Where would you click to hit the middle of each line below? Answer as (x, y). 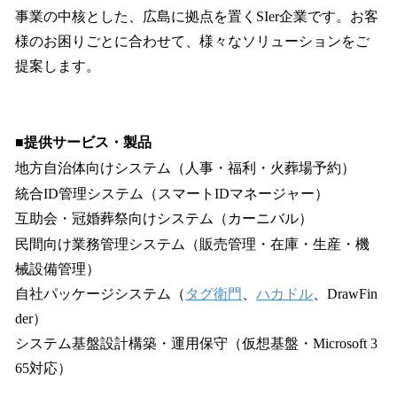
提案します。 (58, 66)
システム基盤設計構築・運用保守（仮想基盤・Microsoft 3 (196, 344)
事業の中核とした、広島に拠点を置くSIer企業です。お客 (197, 17)
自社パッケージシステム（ (100, 294)
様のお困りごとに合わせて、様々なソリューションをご (192, 42)
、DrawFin (345, 294)
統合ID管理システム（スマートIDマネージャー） (172, 193)
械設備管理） (58, 269)
